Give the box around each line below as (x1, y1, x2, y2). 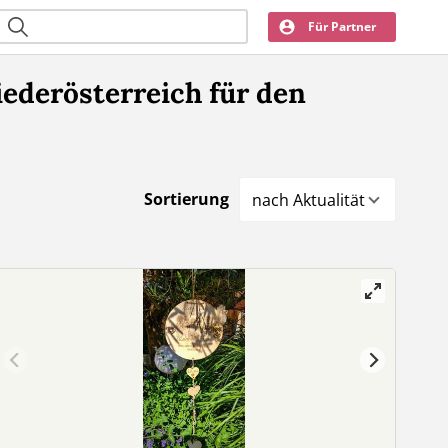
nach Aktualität (252, 188, 365, 211)
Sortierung (144, 188, 229, 210)
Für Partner (308, 18, 376, 35)
